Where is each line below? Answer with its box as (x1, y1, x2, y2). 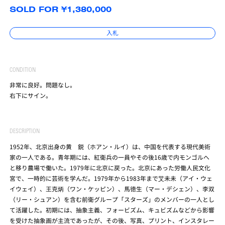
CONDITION (10, 67, 36, 73)
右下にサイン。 (10, 91, 52, 100)
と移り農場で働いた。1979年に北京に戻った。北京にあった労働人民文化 (10, 163, 211, 172)
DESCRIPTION (10, 129, 40, 135)
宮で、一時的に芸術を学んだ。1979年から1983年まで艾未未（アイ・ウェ (10, 173, 213, 182)
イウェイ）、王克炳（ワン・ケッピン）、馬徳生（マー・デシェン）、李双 (10, 184, 215, 193)
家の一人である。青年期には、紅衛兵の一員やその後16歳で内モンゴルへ (10, 152, 210, 161)
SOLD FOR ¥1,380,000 (10, 4, 112, 14)
